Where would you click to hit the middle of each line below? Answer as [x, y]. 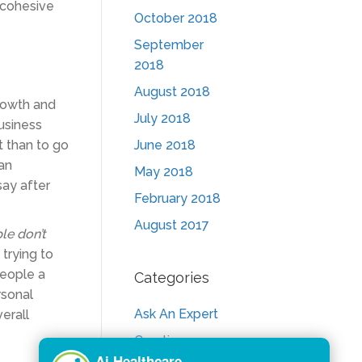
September [169, 45]
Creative [160, 341]
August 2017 [172, 225]
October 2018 [176, 18]
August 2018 [172, 92]
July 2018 [162, 118]
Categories [172, 278]
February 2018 [177, 198]
